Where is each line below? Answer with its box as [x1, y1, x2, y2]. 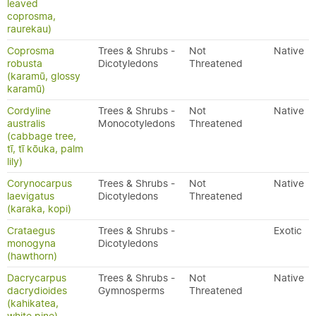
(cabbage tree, [7, 130, 76, 142]
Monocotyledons [98, 117, 175, 130]
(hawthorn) [7, 250, 57, 262]
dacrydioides [7, 284, 67, 297]
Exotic [274, 224, 302, 237]
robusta [7, 57, 42, 70]
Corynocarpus [7, 177, 72, 190]
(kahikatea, [7, 297, 59, 310]
